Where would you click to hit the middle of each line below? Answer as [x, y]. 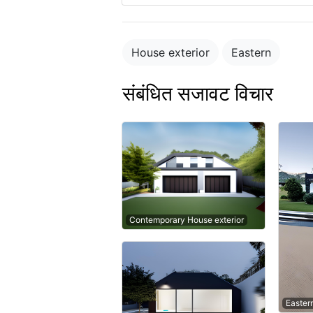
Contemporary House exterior [187, 220]
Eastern [251, 52]
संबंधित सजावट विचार [198, 94]
